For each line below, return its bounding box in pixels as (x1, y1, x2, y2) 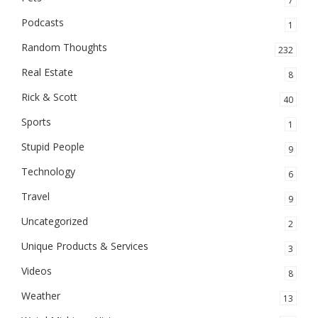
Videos (21, 264, 52, 278)
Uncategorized (21, 214, 88, 228)
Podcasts (21, 16, 64, 29)
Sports (21, 115, 51, 128)
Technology (21, 165, 75, 178)
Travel (21, 190, 50, 203)
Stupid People (21, 140, 84, 153)
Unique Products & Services (21, 239, 148, 253)
